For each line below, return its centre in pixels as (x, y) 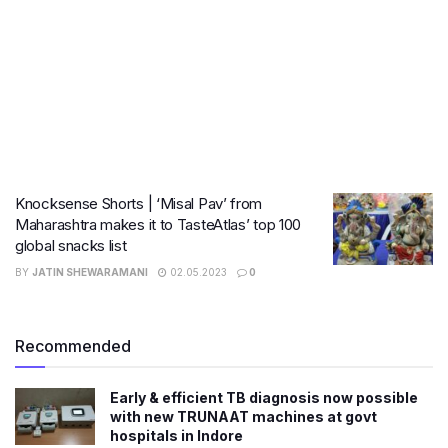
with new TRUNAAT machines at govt (243, 416)
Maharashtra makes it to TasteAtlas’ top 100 (158, 224)
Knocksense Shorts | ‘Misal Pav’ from (139, 203)
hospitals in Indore (176, 435)
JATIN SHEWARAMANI (90, 272)
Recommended (73, 346)
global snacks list (71, 245)
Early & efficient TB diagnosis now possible (264, 397)
